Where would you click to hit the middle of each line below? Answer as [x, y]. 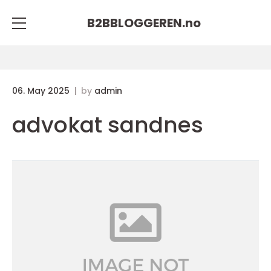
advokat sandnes [108, 125]
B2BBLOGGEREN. [136, 23]
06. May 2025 [42, 91]
